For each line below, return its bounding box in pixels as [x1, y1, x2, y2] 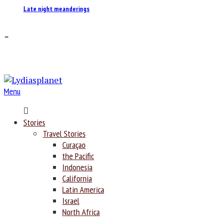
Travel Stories [43, 127, 86, 139]
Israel [62, 195, 79, 206]
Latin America [62, 183, 104, 195]
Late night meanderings [23, 4, 90, 14]
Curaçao [62, 139, 86, 150]
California [62, 172, 92, 184]
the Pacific [62, 150, 94, 162]
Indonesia [62, 161, 92, 173]
